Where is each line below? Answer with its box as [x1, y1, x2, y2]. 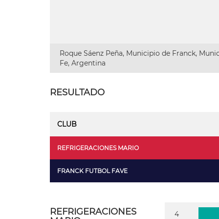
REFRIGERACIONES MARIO [57, 144, 139, 152]
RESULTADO [50, 87, 105, 98]
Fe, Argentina [60, 59, 106, 67]
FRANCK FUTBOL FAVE [57, 167, 128, 175]
